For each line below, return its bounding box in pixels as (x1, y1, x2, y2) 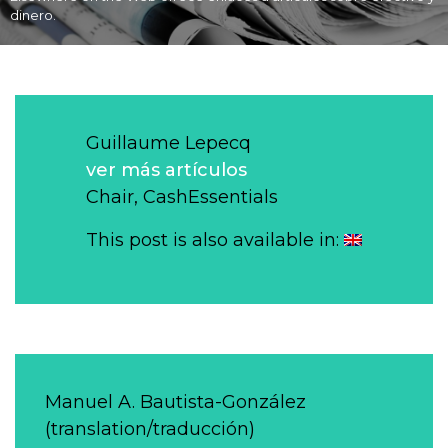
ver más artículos (86, 159, 247, 181)
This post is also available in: (86, 228, 344, 251)
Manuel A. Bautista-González (45, 391, 306, 413)
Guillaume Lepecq (86, 132, 251, 154)
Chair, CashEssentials (86, 186, 278, 208)
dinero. (10, 7, 56, 23)
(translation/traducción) (45, 418, 255, 440)
